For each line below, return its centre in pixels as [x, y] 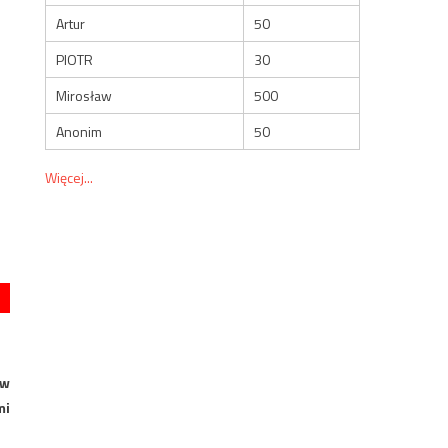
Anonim [79, 131]
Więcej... [69, 177]
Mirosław [84, 95]
